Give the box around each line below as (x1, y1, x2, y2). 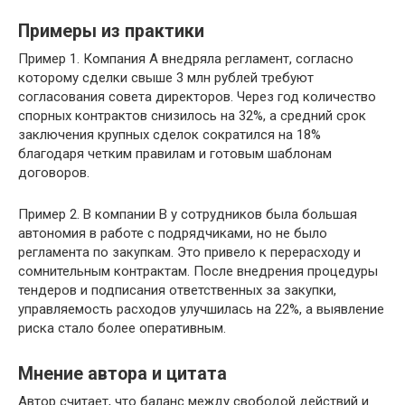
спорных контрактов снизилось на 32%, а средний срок (18, 108, 366, 124)
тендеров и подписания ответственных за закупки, (18, 282, 336, 298)
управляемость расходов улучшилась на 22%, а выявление (18, 301, 384, 317)
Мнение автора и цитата (18, 363, 227, 385)
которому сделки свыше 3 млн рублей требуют (18, 70, 314, 86)
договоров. (18, 165, 89, 181)
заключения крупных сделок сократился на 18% (18, 127, 321, 143)
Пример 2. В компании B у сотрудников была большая (18, 206, 357, 222)
